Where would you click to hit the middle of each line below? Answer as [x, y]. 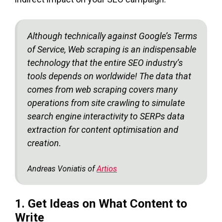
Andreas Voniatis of [62, 168]
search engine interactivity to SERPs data [106, 116]
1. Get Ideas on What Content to [101, 203]
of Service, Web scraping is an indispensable [112, 49]
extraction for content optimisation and [103, 129]
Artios [107, 168]
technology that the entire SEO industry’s [105, 62]
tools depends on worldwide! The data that [109, 76]
